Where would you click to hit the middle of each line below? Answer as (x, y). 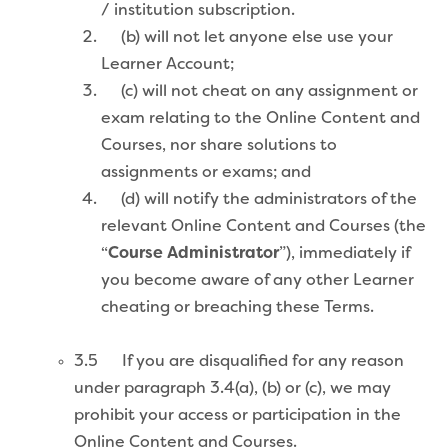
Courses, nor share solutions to (219, 145)
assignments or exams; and (206, 172)
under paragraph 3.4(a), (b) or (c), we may (232, 388)
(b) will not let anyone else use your (247, 37)
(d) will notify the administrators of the (259, 199)
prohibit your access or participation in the (237, 415)
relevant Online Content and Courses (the (263, 226)
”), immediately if (344, 253)
